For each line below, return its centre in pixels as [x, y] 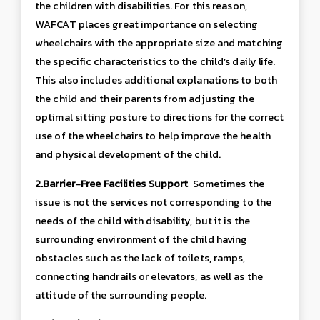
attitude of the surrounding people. [121, 295]
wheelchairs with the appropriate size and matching [159, 43]
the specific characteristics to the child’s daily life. [155, 62]
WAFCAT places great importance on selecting [147, 25]
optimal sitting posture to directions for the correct [160, 117]
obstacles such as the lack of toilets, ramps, [140, 257]
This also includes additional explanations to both [156, 80]
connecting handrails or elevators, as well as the [149, 276]
